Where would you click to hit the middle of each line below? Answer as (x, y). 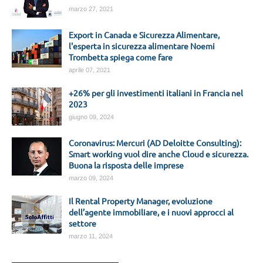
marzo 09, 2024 (91, 178)
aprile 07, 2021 (90, 70)
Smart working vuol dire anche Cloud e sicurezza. (159, 154)
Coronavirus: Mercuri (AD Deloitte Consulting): (155, 143)
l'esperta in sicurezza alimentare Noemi (142, 46)
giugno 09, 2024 (91, 117)
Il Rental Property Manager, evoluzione (141, 201)
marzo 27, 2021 (91, 9)
